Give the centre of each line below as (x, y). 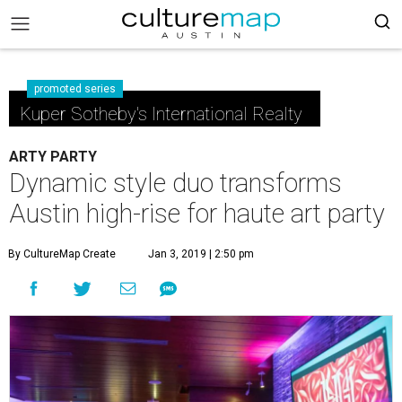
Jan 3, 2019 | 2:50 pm (201, 254)
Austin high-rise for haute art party (197, 214)
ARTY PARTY (53, 157)
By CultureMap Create (62, 254)
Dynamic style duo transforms (175, 183)
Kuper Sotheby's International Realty (161, 114)
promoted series (75, 89)
